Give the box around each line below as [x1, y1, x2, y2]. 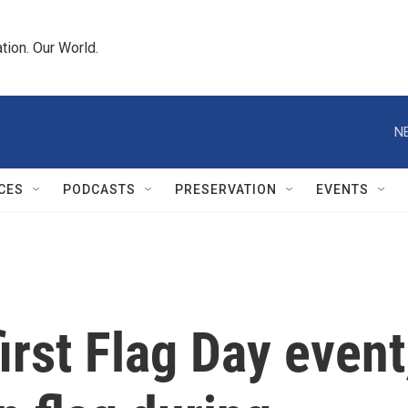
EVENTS [316, 182, 369, 197]
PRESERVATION [175, 182, 277, 197]
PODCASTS [63, 182, 136, 197]
